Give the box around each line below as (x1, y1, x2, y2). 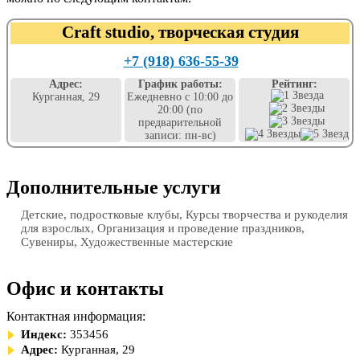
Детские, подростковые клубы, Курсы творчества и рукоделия (21, 208, 348, 221)
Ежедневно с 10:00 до (127, 91, 233, 103)
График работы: (137, 78, 223, 90)
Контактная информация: (6, 309, 145, 323)
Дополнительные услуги (6, 177, 221, 198)
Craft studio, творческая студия (61, 22, 299, 41)
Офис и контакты (6, 278, 164, 299)
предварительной (138, 117, 222, 129)
